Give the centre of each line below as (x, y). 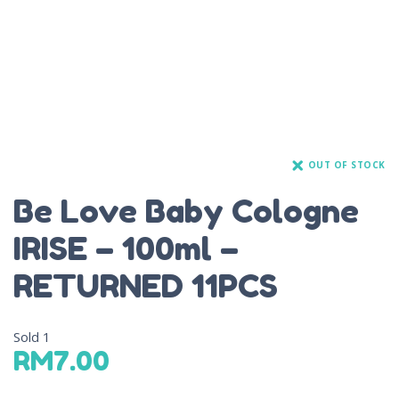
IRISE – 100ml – (126, 248)
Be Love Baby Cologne (186, 211)
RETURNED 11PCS (146, 286)
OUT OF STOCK (346, 164)
